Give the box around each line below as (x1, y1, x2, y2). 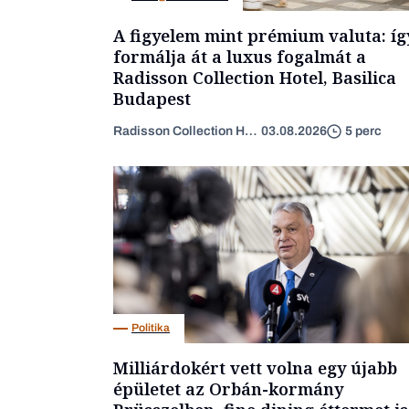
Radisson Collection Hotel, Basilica (113, 66, 396, 89)
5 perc (344, 124, 382, 139)
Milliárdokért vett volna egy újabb (113, 356, 397, 379)
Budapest (113, 87, 191, 110)
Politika (131, 321, 170, 335)
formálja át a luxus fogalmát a (113, 45, 366, 68)
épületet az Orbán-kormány (113, 377, 343, 400)
